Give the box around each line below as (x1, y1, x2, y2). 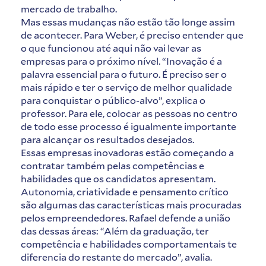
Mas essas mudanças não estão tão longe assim (21, 15, 235, 28)
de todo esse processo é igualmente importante (21, 119, 236, 132)
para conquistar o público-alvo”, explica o (21, 93, 205, 106)
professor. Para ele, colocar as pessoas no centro (21, 106, 237, 119)
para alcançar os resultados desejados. (21, 132, 194, 145)
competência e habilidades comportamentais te (21, 237, 237, 250)
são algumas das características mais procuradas (21, 198, 242, 211)
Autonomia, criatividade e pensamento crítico (21, 185, 229, 198)
